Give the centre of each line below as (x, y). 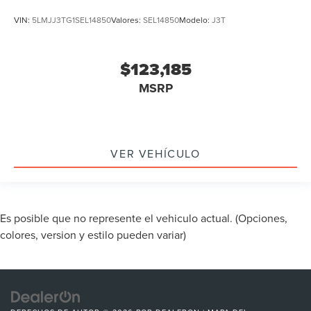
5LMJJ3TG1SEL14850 (72, 20)
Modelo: (195, 20)
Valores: (127, 20)
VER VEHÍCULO (155, 154)
